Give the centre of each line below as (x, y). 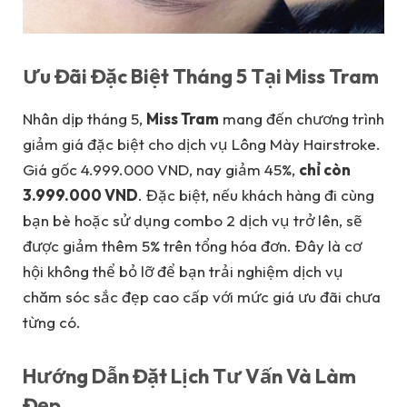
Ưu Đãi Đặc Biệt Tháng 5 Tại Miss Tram (201, 77)
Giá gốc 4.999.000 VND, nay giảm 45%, (161, 169)
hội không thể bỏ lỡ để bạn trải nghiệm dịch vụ (183, 271)
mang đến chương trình (302, 118)
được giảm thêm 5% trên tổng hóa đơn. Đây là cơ (192, 245)
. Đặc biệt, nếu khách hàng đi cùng (256, 194)
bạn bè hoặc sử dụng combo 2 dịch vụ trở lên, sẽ (193, 220)
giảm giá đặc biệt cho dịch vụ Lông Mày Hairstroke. (202, 144)
